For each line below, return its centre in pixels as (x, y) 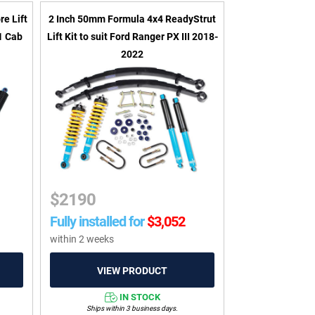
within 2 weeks (82, 239)
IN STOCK (140, 297)
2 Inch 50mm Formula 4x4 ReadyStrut (133, 19)
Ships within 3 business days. (133, 309)
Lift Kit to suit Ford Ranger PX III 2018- (132, 36)
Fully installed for (97, 221)
